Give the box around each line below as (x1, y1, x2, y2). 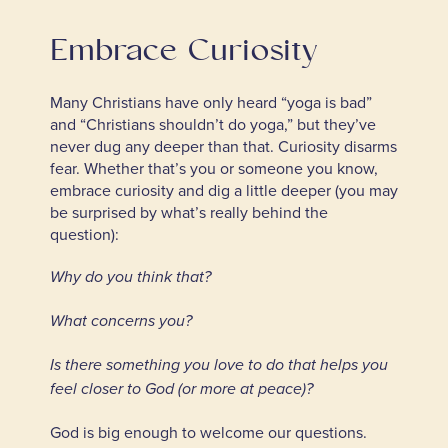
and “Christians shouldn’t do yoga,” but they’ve (49, 112, 376, 135)
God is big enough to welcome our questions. (49, 420, 367, 443)
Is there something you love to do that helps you (49, 355, 388, 375)
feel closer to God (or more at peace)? (49, 379, 313, 399)
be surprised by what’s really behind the (49, 200, 328, 223)
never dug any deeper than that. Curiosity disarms (49, 134, 397, 157)
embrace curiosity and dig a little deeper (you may (49, 178, 398, 201)
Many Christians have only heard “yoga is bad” (49, 90, 372, 113)
